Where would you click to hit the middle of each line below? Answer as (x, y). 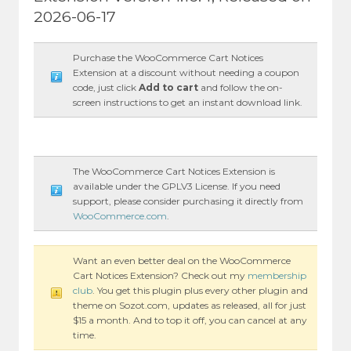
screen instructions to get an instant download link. (188, 102)
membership (277, 275)
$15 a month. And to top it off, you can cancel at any (190, 320)
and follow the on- (241, 87)
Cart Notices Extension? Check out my (161, 275)
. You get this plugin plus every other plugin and (201, 290)
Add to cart (169, 87)
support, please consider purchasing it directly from (188, 201)
